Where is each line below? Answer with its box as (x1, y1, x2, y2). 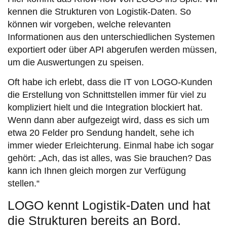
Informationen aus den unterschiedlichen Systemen (8, 31, 215, 42)
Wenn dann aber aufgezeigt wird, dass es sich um (8, 115, 209, 126)
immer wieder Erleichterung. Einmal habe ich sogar (8, 140, 214, 151)
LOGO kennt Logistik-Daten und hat (8, 198, 210, 212)
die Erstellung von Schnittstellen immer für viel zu (8, 90, 206, 100)
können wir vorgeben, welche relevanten (8, 19, 171, 29)
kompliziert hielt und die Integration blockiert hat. (8, 102, 203, 113)
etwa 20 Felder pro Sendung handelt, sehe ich (8, 128, 194, 138)
